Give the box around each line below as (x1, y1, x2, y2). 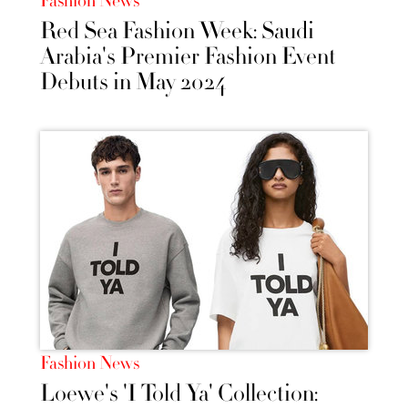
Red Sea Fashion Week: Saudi (40, 15, 314, 46)
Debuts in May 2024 (40, 66, 226, 97)
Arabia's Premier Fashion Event (40, 41, 336, 72)
